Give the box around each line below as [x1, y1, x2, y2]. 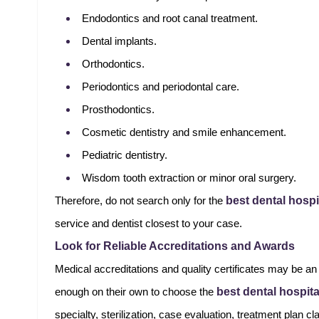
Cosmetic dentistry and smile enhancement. [82, 127, 286, 138]
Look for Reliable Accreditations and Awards [55, 240, 295, 252]
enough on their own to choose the [55, 286, 216, 298]
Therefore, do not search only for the [55, 195, 226, 206]
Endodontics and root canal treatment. [82, 13, 258, 24]
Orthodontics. [82, 58, 145, 70]
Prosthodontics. [82, 104, 155, 115]
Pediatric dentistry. [82, 150, 167, 161]
